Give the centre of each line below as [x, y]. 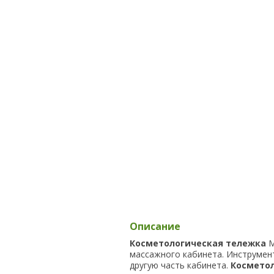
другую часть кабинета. [180, 265]
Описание [155, 226]
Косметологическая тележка [198, 243]
